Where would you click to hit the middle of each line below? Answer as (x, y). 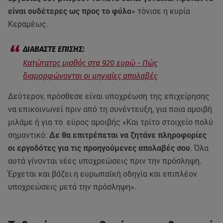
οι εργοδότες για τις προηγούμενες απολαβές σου (99, 148)
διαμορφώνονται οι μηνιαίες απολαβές (90, 76)
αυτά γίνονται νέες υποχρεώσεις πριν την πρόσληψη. (105, 161)
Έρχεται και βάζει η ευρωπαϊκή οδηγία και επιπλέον (103, 174)
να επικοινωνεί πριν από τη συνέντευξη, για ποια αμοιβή (110, 109)
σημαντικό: (29, 135)
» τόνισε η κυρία (161, 11)
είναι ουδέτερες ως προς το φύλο (70, 11)
